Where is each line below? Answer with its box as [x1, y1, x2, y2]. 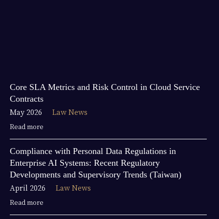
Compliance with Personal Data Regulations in [10, 146, 176, 156]
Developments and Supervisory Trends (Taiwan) [10, 170, 181, 180]
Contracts [10, 94, 44, 104]
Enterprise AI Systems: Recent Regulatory [10, 158, 160, 168]
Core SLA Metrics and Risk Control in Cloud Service [10, 82, 200, 92]
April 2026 [10, 183, 47, 193]
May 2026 [10, 107, 44, 117]
